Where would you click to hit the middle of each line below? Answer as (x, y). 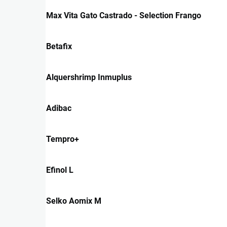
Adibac (59, 108)
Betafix (59, 46)
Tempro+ (63, 139)
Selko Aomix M (74, 201)
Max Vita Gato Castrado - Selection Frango (124, 15)
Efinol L (60, 170)
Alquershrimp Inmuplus (89, 77)
